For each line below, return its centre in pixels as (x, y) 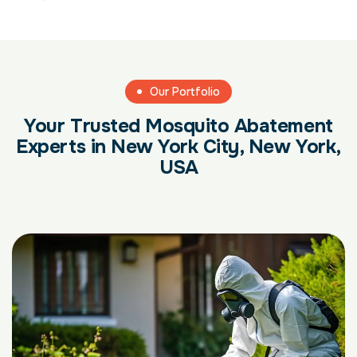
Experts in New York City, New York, (178, 146)
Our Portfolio (185, 91)
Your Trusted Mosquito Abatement (178, 126)
